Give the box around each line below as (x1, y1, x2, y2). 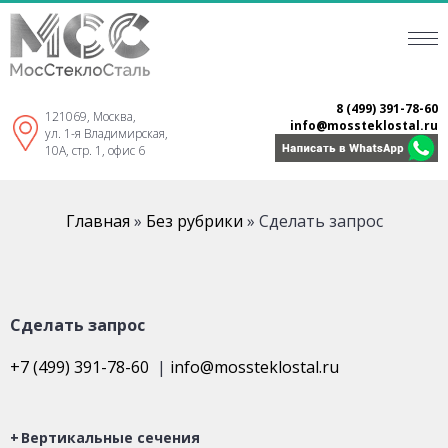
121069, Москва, (45, 107, 136, 125)
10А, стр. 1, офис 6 (45, 141, 145, 159)
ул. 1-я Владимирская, (45, 124, 168, 142)
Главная (65, 210, 130, 233)
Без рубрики (145, 210, 243, 233)
